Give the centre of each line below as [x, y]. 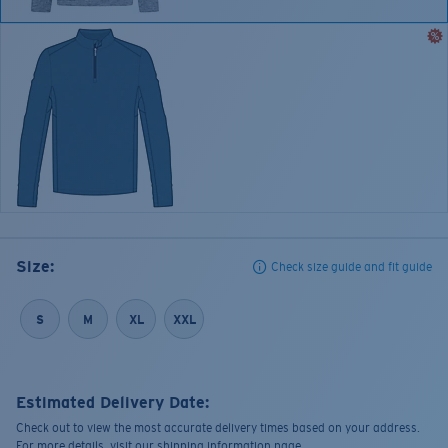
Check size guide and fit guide [351, 267]
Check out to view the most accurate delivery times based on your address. [218, 428]
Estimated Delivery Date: [112, 403]
